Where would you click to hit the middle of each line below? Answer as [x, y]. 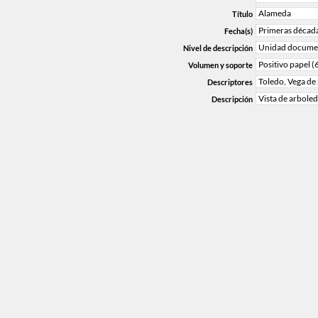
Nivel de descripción [218, 48]
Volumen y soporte [220, 65]
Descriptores [230, 82]
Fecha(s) [238, 31]
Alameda [275, 13]
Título [242, 14]
